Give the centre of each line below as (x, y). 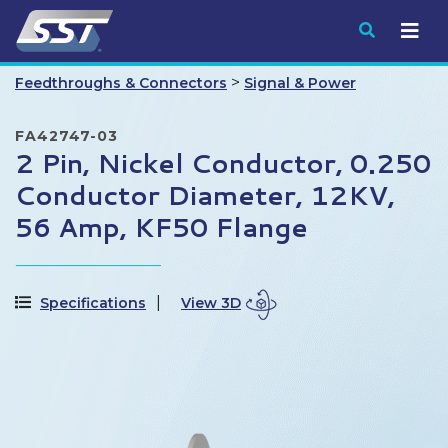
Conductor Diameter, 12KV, (205, 195)
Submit (403, 29)
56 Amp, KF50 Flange (161, 227)
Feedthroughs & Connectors (121, 83)
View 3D (211, 303)
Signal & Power (300, 83)
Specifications (93, 303)
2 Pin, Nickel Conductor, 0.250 (223, 163)
